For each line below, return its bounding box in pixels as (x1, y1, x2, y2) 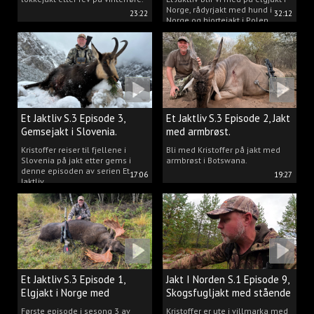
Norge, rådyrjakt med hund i (165, 4, 272, 15)
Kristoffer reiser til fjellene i (21, 144, 126, 155)
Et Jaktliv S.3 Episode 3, (21, 111, 125, 125)
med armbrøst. (165, 124, 231, 138)
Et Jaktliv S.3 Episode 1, (21, 272, 125, 286)
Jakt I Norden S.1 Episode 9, (165, 272, 289, 286)
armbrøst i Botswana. (165, 154, 247, 165)
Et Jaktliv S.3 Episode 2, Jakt (165, 111, 290, 125)
